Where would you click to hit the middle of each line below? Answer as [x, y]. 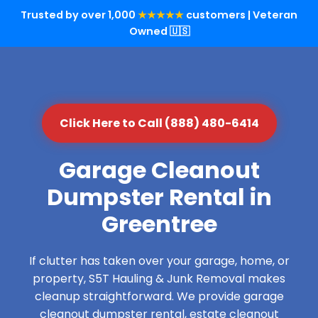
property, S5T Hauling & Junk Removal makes [159, 279]
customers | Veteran [241, 15]
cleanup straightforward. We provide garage [159, 296]
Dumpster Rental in [159, 197]
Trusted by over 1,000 [79, 15]
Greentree [159, 224]
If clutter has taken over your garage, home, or [159, 261]
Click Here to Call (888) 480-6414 [159, 123]
